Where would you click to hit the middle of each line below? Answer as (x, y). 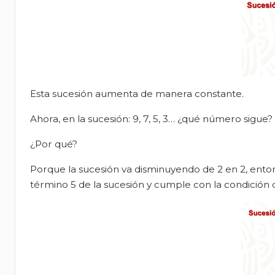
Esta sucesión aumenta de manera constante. (137, 93)
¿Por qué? (54, 144)
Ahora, (45, 118)
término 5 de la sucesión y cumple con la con (136, 184)
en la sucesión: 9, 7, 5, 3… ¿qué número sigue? (166, 118)
